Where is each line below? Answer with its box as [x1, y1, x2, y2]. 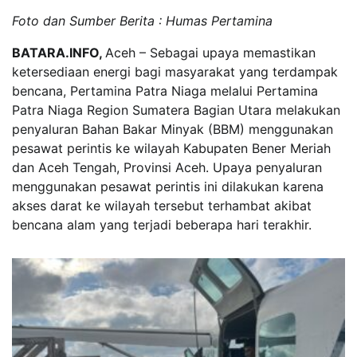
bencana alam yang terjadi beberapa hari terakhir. [12, 216, 312, 233]
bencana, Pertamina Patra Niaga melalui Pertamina [12, 82, 318, 99]
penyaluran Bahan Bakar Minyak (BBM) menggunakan [12, 120, 333, 137]
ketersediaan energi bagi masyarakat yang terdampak [12, 63, 338, 80]
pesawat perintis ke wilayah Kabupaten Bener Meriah [12, 139, 331, 156]
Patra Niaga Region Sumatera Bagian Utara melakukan [12, 101, 340, 118]
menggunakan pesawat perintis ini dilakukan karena [12, 178, 324, 194]
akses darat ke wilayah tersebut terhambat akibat [12, 197, 312, 214]
